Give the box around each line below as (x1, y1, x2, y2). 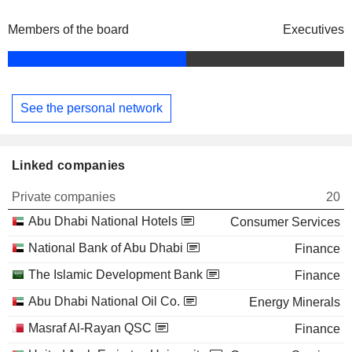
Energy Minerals (249, 295, 340, 309)
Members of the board (8, 23, 129, 37)
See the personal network (20, 101, 163, 115)
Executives (283, 23, 344, 37)
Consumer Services (230, 214, 340, 229)
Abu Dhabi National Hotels (28, 214, 178, 228)
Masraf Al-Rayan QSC (28, 321, 152, 335)
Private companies (12, 189, 115, 203)
